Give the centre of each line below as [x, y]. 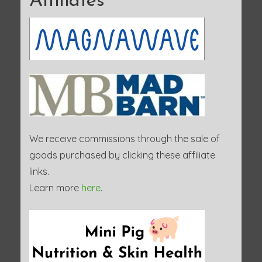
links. [39, 172]
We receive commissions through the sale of [125, 139]
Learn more [55, 188]
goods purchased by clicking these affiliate [122, 155]
